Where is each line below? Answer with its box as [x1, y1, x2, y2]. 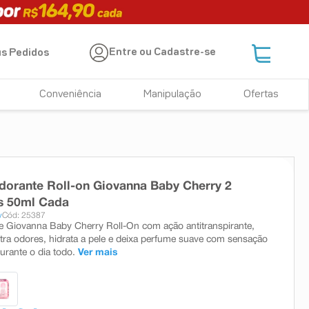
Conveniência [39, 90, 102, 99]
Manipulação [143, 90, 202, 99]
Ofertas [243, 90, 279, 99]
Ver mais [78, 248, 117, 257]
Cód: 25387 [2, 211, 46, 219]
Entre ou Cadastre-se [109, 48, 217, 58]
